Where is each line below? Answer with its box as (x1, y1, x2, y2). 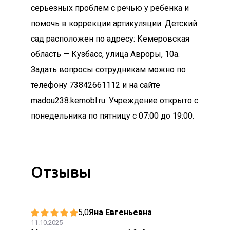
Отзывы (31, 163, 91, 181)
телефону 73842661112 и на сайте (31, 80, 160, 90)
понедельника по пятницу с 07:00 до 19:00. (31, 111, 194, 121)
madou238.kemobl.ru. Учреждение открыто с (31, 95, 198, 105)
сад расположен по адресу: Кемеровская (31, 34, 189, 44)
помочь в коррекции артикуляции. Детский (31, 18, 197, 28)
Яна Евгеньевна (89, 207, 152, 217)
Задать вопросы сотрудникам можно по (31, 65, 186, 74)
